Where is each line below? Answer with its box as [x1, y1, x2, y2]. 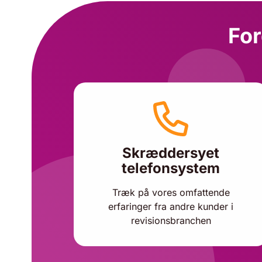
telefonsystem [122, 160, 220, 177]
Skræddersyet [122, 144, 219, 161]
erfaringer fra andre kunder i [108, 201, 233, 212]
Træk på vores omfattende [112, 187, 230, 198]
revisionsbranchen [130, 215, 211, 226]
